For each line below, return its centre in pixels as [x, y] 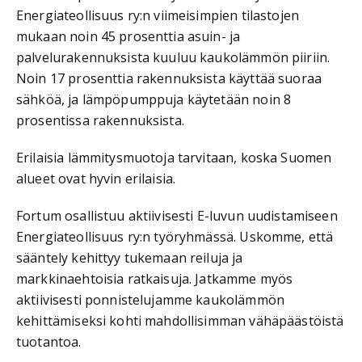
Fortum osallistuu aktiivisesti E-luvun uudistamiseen [177, 215]
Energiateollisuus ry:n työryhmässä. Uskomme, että [175, 236]
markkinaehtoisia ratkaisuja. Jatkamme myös [155, 278]
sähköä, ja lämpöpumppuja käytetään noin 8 [154, 99]
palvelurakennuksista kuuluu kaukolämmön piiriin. [173, 57]
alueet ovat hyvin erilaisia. [96, 178]
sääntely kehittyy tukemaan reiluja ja [130, 257]
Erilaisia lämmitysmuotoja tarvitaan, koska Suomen [174, 157]
